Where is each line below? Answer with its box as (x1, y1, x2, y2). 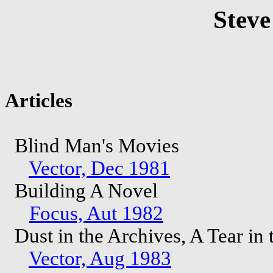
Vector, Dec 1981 (29, 157, 170, 179)
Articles (5, 89, 73, 112)
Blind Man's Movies (5, 134, 184, 157)
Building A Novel (5, 179, 163, 202)
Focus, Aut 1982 (29, 202, 163, 224)
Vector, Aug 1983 (29, 247, 171, 269)
